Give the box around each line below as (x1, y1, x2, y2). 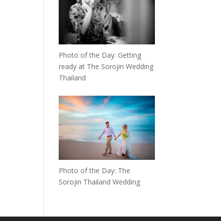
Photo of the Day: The (59, 166, 131, 176)
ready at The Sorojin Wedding (59, 62, 154, 72)
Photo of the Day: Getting (59, 50, 142, 60)
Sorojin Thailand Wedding (59, 177, 141, 187)
